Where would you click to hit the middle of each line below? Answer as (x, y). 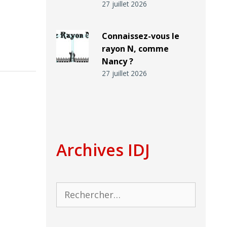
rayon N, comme (135, 49)
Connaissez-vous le (140, 36)
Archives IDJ (103, 150)
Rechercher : (80, 189)
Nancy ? (117, 62)
